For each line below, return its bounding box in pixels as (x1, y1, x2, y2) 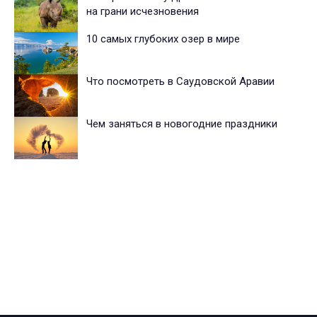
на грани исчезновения (86, 5, 199, 18)
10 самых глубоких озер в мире (86, 33, 240, 46)
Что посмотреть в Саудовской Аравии (86, 75, 275, 88)
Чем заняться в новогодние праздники (86, 117, 280, 131)
